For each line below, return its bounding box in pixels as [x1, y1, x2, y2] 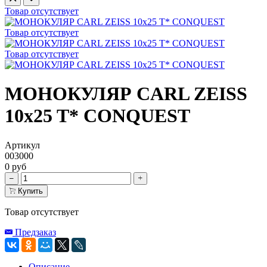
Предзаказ [15, 226, 56, 237]
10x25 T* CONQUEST [5, 105, 190, 127]
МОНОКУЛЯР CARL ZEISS [5, 83, 247, 105]
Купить [18, 186, 43, 195]
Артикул [5, 139, 40, 150]
